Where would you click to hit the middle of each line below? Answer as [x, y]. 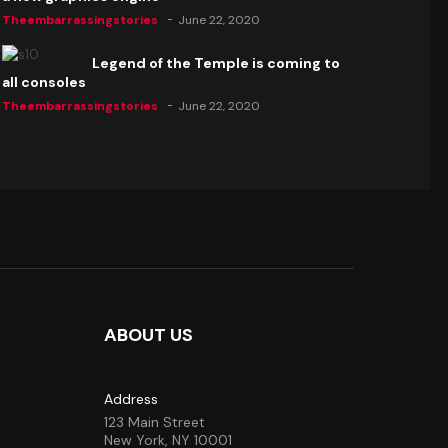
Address [131, 399]
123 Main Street [154, 422]
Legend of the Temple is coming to [215, 63]
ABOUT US [148, 335]
